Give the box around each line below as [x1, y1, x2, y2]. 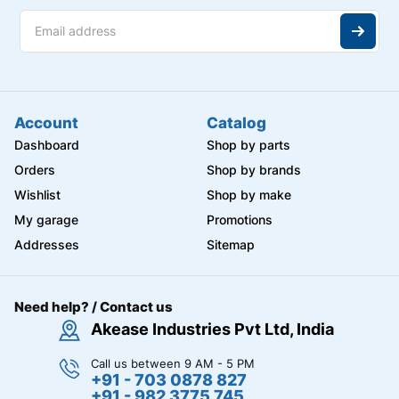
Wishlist [14, 187, 61, 203]
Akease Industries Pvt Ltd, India [90, 320, 334, 339]
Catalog [207, 114, 266, 133]
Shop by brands [207, 162, 301, 178]
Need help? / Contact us [14, 298, 173, 316]
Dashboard [14, 137, 79, 153]
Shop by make [207, 187, 291, 203]
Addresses [14, 237, 79, 253]
